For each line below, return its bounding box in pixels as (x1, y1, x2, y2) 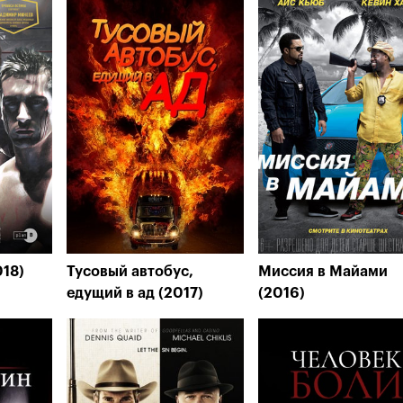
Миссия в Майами (258, 264, 388, 279)
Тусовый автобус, (67, 264, 193, 279)
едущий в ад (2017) (67, 286, 203, 300)
